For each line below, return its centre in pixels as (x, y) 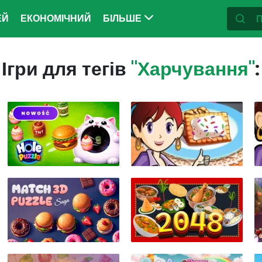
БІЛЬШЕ (123, 18)
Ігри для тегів (66, 69)
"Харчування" (193, 69)
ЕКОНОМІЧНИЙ (56, 18)
